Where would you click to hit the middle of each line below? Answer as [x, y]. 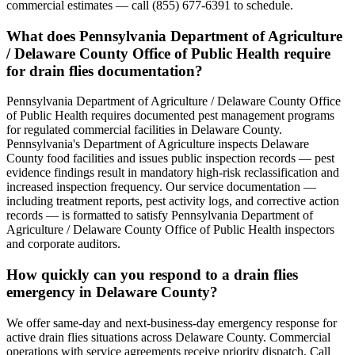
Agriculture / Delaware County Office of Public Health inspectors [170, 230]
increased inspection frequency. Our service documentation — [161, 187]
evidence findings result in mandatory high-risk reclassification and [173, 173]
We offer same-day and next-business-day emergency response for [172, 323]
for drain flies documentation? [105, 71]
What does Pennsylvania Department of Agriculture [174, 36]
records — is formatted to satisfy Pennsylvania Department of [160, 216]
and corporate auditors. [63, 244]
